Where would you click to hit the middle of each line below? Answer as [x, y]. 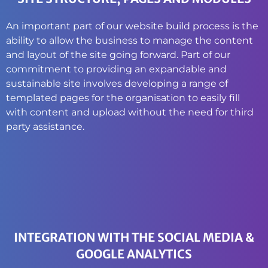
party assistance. [45, 126]
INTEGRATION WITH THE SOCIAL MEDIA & [134, 237]
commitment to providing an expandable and [116, 69]
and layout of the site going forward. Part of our [118, 54]
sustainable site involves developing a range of [117, 83]
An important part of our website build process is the [132, 26]
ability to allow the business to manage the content [130, 40]
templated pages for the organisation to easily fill [123, 98]
